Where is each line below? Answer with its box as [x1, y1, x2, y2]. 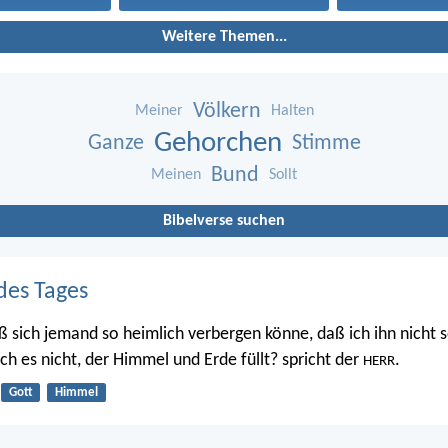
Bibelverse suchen [163, 212, 285, 229]
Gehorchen [153, 128, 282, 158]
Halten [270, 102, 314, 119]
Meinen [151, 166, 201, 183]
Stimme [291, 131, 361, 155]
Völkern [192, 99, 261, 123]
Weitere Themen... [161, 28, 287, 45]
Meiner [134, 102, 183, 119]
